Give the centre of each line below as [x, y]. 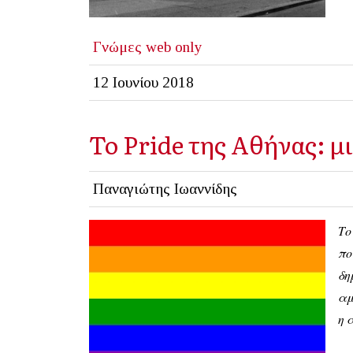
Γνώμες [117, 47]
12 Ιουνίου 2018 [143, 83]
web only [174, 47]
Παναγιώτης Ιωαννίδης [165, 189]
